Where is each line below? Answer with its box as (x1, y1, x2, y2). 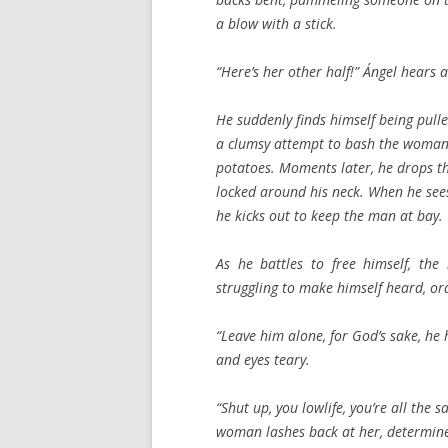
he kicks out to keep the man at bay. (216, 205, 443, 225)
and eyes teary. (216, 349, 310, 369)
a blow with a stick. (216, 13, 337, 33)
